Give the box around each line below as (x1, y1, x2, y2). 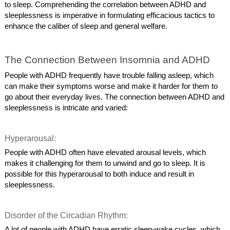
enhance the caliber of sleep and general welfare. (5, 22, 168, 31)
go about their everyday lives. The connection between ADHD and (5, 92, 225, 101)
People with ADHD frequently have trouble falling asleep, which (5, 71, 214, 80)
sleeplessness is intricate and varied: (5, 103, 128, 112)
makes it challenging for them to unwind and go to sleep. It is (5, 159, 206, 167)
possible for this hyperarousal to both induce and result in (5, 169, 195, 178)
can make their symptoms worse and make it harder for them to (5, 82, 218, 90)
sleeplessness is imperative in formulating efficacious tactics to (5, 11, 215, 20)
